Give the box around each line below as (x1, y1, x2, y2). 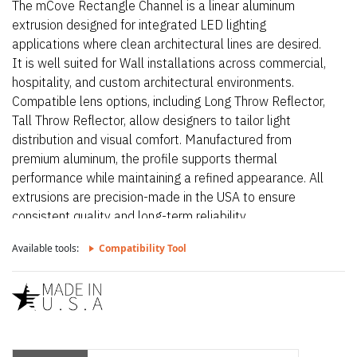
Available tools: (12, 241, 81, 255)
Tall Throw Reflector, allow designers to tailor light (12, 112, 291, 128)
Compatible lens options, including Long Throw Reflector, (12, 93, 325, 109)
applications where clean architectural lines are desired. (12, 36, 321, 52)
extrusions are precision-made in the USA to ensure (12, 189, 296, 205)
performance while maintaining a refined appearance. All (12, 170, 324, 186)
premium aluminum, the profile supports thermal (12, 151, 277, 167)
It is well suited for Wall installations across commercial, (12, 55, 326, 71)
